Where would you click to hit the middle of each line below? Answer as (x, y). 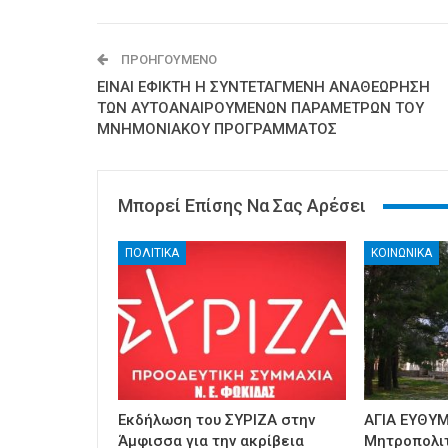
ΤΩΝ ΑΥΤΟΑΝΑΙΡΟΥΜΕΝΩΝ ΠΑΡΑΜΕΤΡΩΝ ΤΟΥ (260, 108)
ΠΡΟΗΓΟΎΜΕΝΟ (167, 60)
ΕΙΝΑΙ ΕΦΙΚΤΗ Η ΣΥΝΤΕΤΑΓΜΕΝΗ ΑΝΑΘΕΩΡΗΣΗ (263, 87)
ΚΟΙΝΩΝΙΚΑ (401, 252)
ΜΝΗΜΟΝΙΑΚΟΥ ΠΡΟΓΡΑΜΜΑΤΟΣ (217, 129)
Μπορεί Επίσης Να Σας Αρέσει (242, 206)
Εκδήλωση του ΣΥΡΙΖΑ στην (216, 420)
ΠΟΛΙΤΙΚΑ (152, 252)
